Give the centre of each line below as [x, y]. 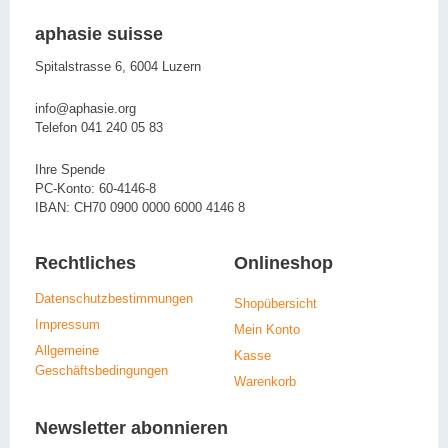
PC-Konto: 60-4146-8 [95, 188]
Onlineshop [283, 263]
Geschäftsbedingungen [101, 370]
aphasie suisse [99, 34]
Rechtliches [85, 263]
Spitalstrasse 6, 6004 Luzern [118, 66]
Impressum [67, 324]
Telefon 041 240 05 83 [99, 127]
